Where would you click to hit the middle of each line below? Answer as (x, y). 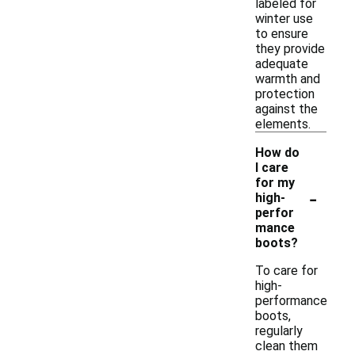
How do (277, 153)
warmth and (288, 79)
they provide (290, 49)
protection (285, 94)
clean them (286, 346)
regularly (279, 331)
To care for (286, 271)
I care (272, 168)
